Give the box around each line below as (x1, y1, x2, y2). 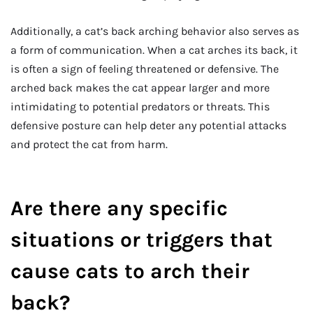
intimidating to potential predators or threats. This (10, 100, 270, 114)
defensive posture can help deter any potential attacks (10, 119, 286, 133)
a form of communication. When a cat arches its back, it (10, 43, 298, 57)
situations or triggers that (10, 226, 272, 252)
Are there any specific (10, 195, 228, 221)
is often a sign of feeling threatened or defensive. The (10, 62, 279, 76)
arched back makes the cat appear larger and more (10, 81, 270, 95)
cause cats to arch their (10, 258, 249, 284)
